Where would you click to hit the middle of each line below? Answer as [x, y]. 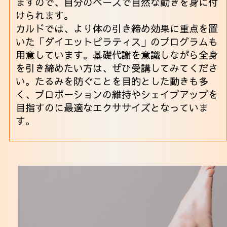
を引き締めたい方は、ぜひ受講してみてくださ [117, 68]
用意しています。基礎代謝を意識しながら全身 [117, 55]
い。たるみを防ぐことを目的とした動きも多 [112, 81]
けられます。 [45, 15]
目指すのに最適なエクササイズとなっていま [112, 108]
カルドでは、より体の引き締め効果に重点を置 [117, 29]
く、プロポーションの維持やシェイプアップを [117, 94]
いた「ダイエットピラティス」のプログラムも [117, 42]
